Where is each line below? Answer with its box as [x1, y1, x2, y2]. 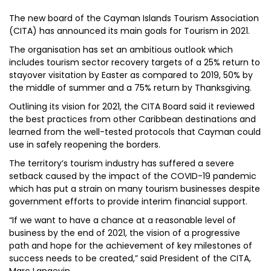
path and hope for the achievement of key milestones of [9, 240, 252, 252]
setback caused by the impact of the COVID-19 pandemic [9, 170, 256, 182]
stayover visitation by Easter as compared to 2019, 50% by [9, 69, 253, 81]
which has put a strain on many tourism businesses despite [9, 183, 260, 195]
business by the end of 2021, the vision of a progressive [9, 227, 240, 239]
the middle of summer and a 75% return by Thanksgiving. [9, 82, 252, 94]
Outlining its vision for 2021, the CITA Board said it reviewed [9, 100, 255, 113]
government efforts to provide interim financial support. [9, 195, 247, 207]
